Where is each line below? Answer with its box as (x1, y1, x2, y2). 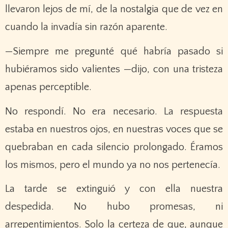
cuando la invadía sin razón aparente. (5, 21, 167, 33)
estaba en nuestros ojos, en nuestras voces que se (5, 123, 223, 135)
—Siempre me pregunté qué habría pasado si (5, 45, 223, 57)
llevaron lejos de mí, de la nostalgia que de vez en (5, 3, 223, 15)
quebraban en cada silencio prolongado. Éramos (5, 141, 223, 153)
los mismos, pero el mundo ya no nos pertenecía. (5, 159, 220, 170)
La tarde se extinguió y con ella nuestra (5, 183, 223, 195)
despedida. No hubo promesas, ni (5, 201, 223, 213)
